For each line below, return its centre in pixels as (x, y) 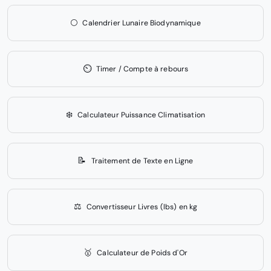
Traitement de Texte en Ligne (142, 161)
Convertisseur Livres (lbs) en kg (142, 207)
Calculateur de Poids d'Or (142, 253)
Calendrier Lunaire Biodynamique (142, 23)
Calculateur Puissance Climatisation (142, 115)
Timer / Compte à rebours (142, 69)
